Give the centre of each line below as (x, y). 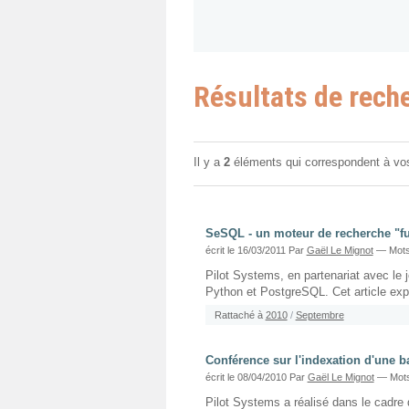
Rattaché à (238, 315)
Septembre (320, 315)
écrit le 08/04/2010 (247, 377)
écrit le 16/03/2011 (246, 250)
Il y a (209, 162)
